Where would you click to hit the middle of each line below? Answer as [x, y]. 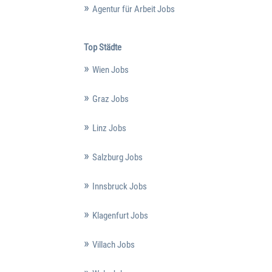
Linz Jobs [109, 128]
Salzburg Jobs [117, 157]
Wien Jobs [110, 70]
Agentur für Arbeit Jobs [133, 9]
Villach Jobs [113, 244]
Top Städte [102, 47]
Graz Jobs [110, 99]
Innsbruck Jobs [119, 186]
